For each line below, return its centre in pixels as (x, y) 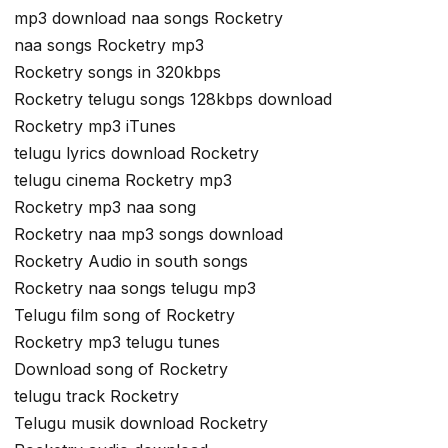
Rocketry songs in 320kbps (117, 72)
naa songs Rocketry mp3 (109, 45)
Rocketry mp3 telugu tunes (117, 342)
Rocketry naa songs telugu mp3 (135, 288)
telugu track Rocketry (96, 396)
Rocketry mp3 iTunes (95, 126)
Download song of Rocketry (121, 369)
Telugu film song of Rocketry (124, 315)
